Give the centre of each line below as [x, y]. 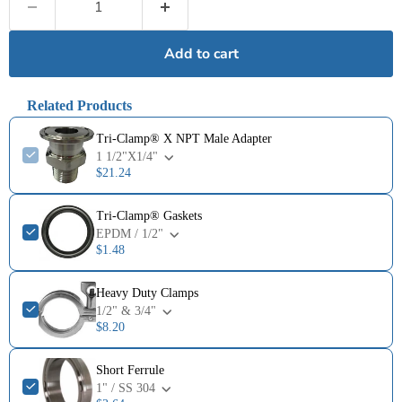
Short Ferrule [130, 370]
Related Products [79, 105]
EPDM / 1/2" [130, 233]
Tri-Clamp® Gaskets [149, 215]
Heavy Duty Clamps [147, 293]
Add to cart [201, 53]
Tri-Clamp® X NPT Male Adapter [184, 138]
